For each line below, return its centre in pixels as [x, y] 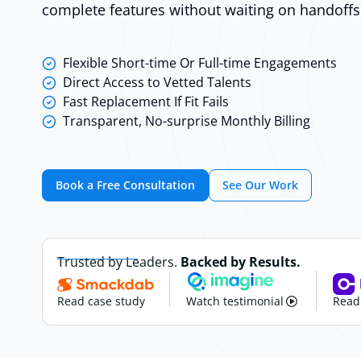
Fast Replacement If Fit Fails [146, 102]
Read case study [102, 301]
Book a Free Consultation [125, 185]
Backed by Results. [241, 261]
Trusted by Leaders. [119, 261]
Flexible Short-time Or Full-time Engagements [200, 63]
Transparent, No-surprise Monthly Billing [187, 121]
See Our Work [260, 185]
